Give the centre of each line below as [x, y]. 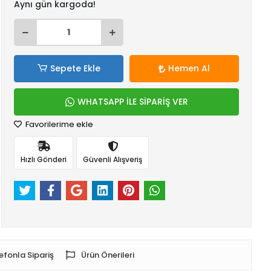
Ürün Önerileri [108, 255]
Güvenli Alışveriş [113, 159]
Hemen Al [189, 68]
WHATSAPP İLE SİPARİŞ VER [132, 102]
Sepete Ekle [75, 68]
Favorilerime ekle [59, 124]
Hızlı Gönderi [44, 159]
